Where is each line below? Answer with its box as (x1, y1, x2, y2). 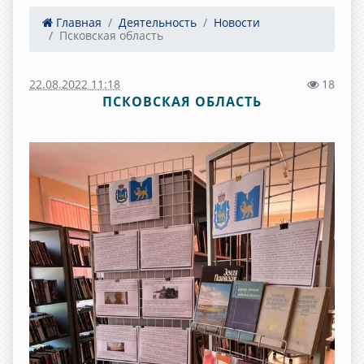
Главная (53, 15, 102, 30)
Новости (214, 15, 260, 30)
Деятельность (119, 15, 197, 30)
